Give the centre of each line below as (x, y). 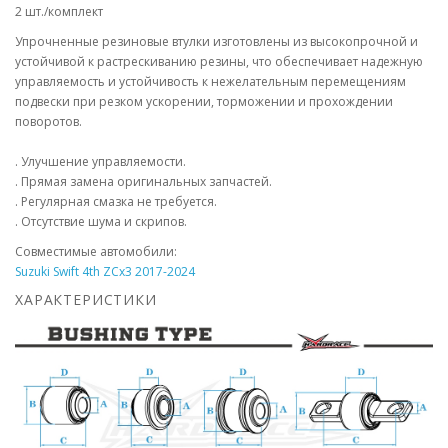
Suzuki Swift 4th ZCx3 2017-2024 (105, 271)
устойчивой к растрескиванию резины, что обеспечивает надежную (219, 61)
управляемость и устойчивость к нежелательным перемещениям (210, 81)
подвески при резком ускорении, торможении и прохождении (204, 101)
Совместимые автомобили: (96, 251)
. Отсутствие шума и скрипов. (101, 221)
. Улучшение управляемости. (100, 161)
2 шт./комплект (59, 11)
